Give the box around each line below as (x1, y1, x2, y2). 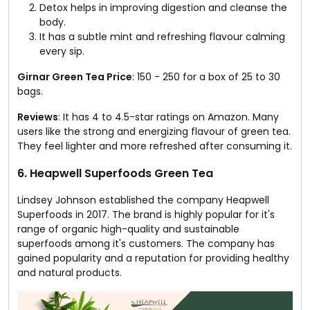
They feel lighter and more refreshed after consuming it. (17, 138, 292, 153)
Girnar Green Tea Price (17, 69, 132, 84)
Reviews (17, 109, 58, 124)
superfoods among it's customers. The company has (17, 236, 275, 250)
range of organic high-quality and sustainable (17, 221, 239, 236)
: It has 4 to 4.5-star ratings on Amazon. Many (58, 109, 279, 124)
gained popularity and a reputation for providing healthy (17, 250, 289, 265)
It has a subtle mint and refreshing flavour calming (39, 29, 285, 44)
